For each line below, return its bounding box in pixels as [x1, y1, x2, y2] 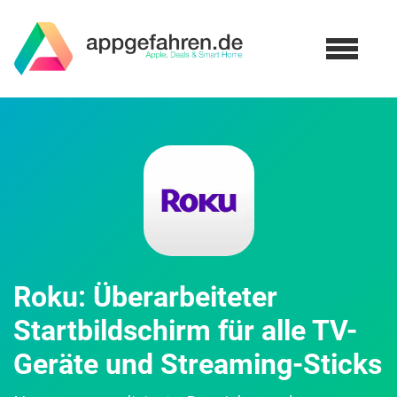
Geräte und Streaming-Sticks [13, 347, 382, 381]
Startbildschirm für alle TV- [13, 314, 357, 347]
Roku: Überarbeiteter [13, 280, 277, 314]
